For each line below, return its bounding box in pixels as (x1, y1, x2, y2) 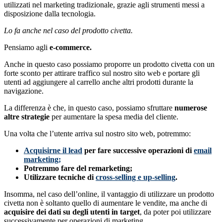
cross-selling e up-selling (96, 173, 175, 182)
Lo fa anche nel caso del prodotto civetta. (4, 26, 133, 35)
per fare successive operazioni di (82, 146, 192, 155)
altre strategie (4, 112, 50, 121)
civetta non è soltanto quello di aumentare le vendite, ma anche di (4, 199, 207, 208)
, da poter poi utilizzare (140, 208, 211, 217)
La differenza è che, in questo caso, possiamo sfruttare (4, 104, 174, 112)
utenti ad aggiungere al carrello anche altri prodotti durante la (4, 78, 193, 87)
